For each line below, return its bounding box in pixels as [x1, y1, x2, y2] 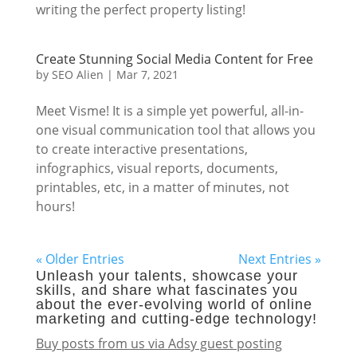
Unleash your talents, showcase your [35, 268, 298, 284]
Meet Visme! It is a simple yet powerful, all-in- [35, 102, 304, 120]
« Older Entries [35, 250, 124, 268]
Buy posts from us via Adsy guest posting [35, 335, 282, 352]
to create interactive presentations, [35, 140, 248, 158]
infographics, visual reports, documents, [35, 159, 278, 177]
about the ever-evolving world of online [35, 296, 312, 312]
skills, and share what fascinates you [35, 282, 298, 298]
